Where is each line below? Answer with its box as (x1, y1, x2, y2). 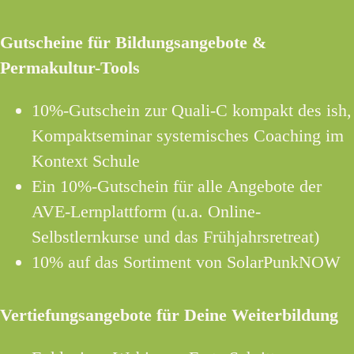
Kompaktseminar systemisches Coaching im (32, 126, 344, 146)
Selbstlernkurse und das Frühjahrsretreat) (32, 227, 319, 247)
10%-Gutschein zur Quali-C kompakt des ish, (32, 100, 352, 121)
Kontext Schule (32, 151, 140, 171)
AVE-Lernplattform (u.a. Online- (32, 201, 261, 222)
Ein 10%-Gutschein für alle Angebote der (32, 176, 322, 197)
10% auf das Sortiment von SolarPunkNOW (32, 252, 341, 273)
